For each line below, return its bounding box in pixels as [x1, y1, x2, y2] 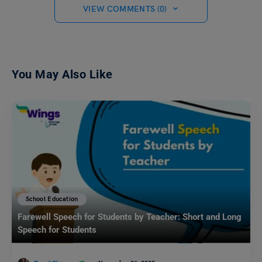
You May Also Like [12, 67, 113, 81]
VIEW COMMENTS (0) [82, 4, 167, 14]
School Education [26, 195, 78, 204]
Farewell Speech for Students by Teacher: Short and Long [18, 212, 242, 223]
